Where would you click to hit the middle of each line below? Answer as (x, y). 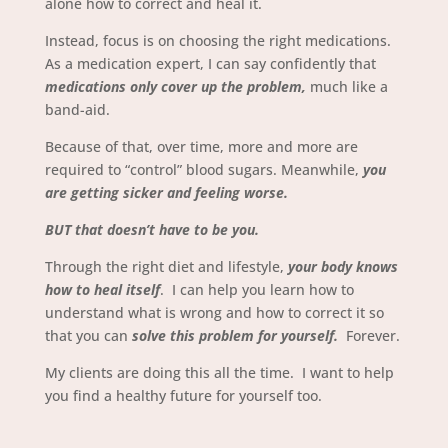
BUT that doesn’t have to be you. (151, 229)
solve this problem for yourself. (234, 335)
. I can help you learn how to (256, 289)
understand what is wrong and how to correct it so (214, 312)
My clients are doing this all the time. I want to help (219, 372)
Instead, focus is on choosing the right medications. (219, 40)
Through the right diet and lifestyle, (166, 266)
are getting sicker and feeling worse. (166, 192)
